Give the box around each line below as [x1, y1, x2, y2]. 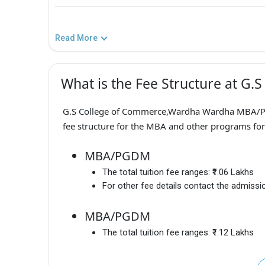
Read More [55, 33, 98, 43]
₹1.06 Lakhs [212, 167, 254, 178]
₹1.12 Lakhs [212, 227, 254, 238]
